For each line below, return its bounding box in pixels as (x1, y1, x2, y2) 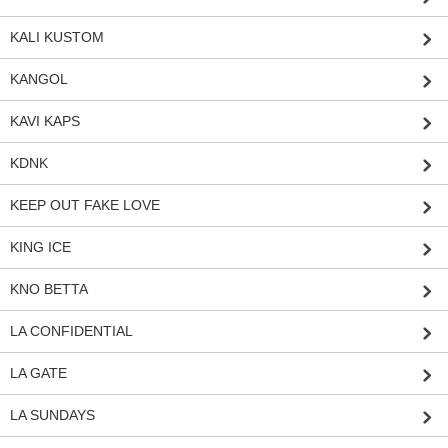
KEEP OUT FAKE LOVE (10, 197, 160, 214)
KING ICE (10, 239, 71, 256)
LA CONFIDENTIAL (10, 323, 133, 340)
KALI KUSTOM (10, 29, 104, 46)
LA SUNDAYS (10, 407, 95, 424)
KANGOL (10, 71, 68, 88)
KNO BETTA (10, 281, 88, 298)
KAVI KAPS (10, 113, 80, 130)
